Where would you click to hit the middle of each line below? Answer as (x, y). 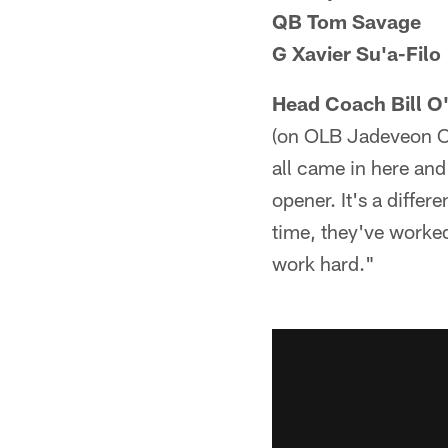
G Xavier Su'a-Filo (356, 53)
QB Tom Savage (346, 21)
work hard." (323, 263)
